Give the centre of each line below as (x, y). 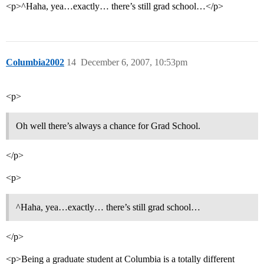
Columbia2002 (35, 62)
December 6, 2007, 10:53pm (134, 62)
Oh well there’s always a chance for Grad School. (108, 126)
